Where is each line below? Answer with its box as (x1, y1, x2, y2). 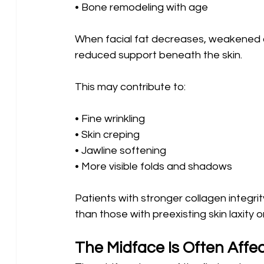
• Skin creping (74, 128, 142, 140)
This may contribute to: (74, 81, 186, 93)
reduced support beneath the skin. (74, 49, 242, 61)
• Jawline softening (74, 144, 169, 156)
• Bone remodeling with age (74, 1, 208, 13)
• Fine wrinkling (74, 113, 147, 124)
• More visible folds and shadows (74, 160, 232, 172)
